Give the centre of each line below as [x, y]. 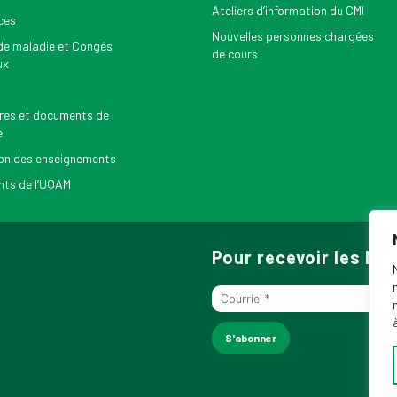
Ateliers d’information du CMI [288, 10]
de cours [235, 54]
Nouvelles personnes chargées [293, 36]
